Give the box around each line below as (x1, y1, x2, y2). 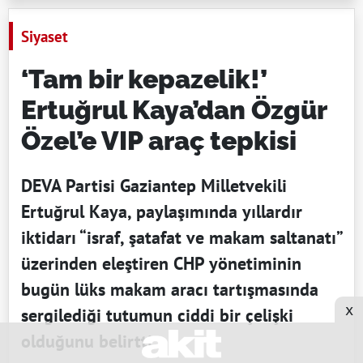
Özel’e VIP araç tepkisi (21, 126, 297, 156)
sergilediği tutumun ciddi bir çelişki (21, 304, 293, 327)
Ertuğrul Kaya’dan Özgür (21, 95, 327, 126)
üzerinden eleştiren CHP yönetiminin (21, 252, 301, 275)
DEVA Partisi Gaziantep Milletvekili (21, 174, 287, 198)
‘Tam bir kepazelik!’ (21, 64, 267, 95)
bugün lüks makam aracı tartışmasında (21, 278, 318, 301)
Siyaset (21, 26, 68, 47)
